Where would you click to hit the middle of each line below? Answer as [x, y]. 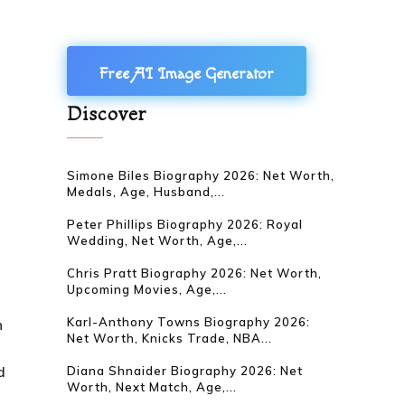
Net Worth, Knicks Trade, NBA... [170, 338]
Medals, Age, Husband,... [146, 192]
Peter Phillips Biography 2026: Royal [185, 224]
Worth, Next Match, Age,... [152, 387]
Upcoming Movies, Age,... [147, 289]
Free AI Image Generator [187, 73]
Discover [107, 113]
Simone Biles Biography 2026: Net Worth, [201, 175]
